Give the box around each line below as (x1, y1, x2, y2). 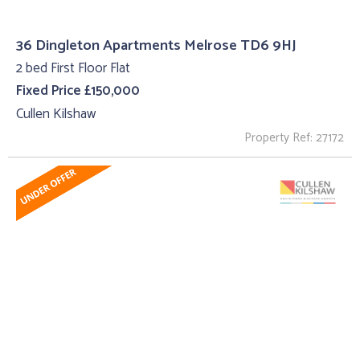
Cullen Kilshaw (16, 103, 96, 126)
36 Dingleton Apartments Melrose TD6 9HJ (16, 32, 297, 58)
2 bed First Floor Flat (16, 56, 130, 80)
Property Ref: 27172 (244, 127, 344, 148)
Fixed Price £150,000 (16, 80, 140, 103)
